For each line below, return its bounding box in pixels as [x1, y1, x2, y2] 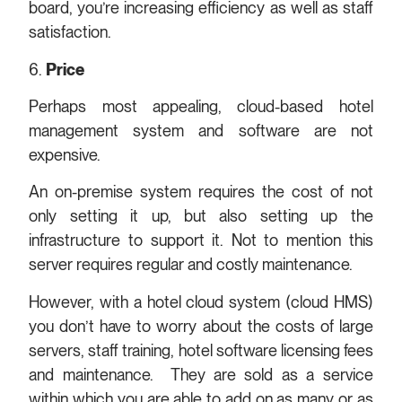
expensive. [29, 145, 105, 165]
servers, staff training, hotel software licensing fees [29, 340, 373, 360]
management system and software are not [29, 121, 373, 141]
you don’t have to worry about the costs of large [29, 316, 373, 336]
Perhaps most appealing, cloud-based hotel [29, 97, 373, 117]
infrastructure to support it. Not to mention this [29, 231, 373, 250]
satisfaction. [29, 22, 116, 42]
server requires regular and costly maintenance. [29, 255, 354, 275]
